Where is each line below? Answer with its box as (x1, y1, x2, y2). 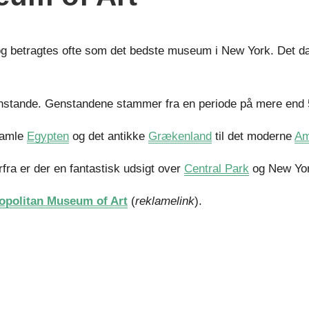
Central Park (184, 162, 249, 176)
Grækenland (148, 130, 212, 143)
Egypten (27, 130, 69, 143)
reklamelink (135, 195, 195, 208)
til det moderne (212, 130, 295, 143)
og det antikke (69, 130, 148, 143)
